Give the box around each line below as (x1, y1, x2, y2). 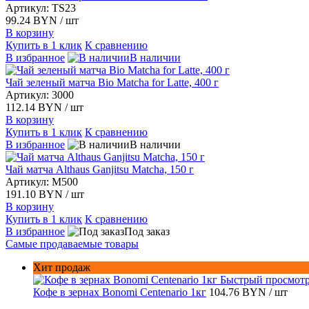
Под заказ (124, 225, 170, 237)
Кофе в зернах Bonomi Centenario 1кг (33, 286, 206, 298)
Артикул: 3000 (6, 88, 74, 101)
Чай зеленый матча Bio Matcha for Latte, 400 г (6, 76, 219, 88)
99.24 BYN (6, 14, 60, 26)
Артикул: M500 (6, 175, 78, 188)
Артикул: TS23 (6, 1, 76, 14)
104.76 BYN (209, 286, 269, 298)
